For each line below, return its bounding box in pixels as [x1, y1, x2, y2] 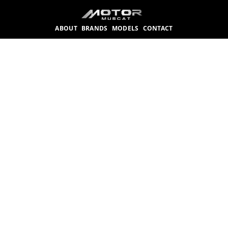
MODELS [111, 24, 139, 33]
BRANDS [81, 24, 108, 33]
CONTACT [142, 24, 173, 33]
